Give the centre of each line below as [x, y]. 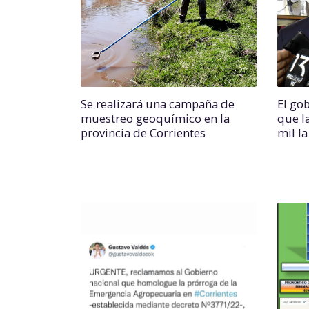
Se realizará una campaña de [158, 104]
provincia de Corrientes [143, 133]
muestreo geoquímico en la [155, 118]
